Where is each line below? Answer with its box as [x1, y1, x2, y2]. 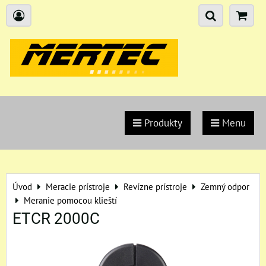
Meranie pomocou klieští [24, 194, 117, 206]
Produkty [141, 116, 182, 129]
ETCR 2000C [12, 210, 100, 227]
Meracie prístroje [46, 180, 110, 192]
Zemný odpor [201, 180, 249, 192]
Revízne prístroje [123, 180, 187, 192]
